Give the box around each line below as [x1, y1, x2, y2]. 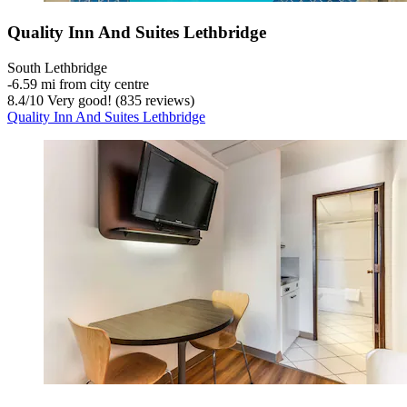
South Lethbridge [7, 59, 107, 75]
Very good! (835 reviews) [44, 92, 194, 108]
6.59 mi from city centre [12, 75, 149, 92]
